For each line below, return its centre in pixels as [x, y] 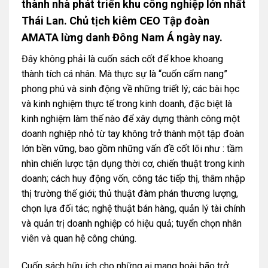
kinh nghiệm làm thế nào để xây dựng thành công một [130, 119]
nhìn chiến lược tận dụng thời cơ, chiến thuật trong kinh [133, 164]
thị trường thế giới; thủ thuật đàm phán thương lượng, [130, 194]
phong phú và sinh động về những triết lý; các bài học [130, 89]
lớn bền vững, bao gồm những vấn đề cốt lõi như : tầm [132, 149]
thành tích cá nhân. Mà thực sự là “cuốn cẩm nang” [124, 74]
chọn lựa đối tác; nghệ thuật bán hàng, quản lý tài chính [133, 209]
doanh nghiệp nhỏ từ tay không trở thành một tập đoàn [133, 134]
